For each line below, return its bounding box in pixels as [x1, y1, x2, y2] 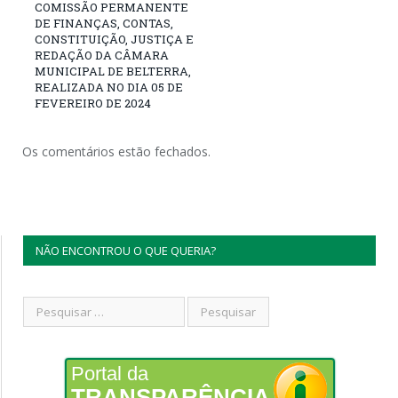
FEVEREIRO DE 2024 [35, 94, 151, 111]
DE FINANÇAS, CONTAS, [35, 14, 173, 31]
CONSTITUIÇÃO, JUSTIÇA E [35, 30, 194, 47]
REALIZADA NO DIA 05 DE [35, 78, 183, 95]
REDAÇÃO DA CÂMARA [35, 46, 169, 63]
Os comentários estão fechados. [22, 142, 211, 160]
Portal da [70, 362, 148, 385]
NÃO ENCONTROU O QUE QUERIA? [36, 242, 216, 259]
